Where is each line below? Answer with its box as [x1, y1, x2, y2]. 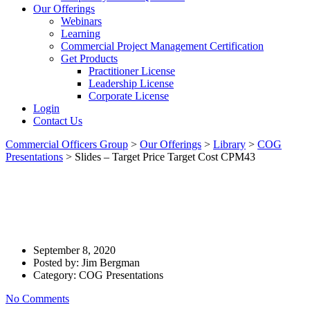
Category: [33, 268, 79, 281]
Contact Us [33, 115, 82, 127]
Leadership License [89, 77, 174, 89]
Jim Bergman [82, 256, 140, 268]
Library [213, 138, 246, 150]
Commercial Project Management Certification [61, 40, 264, 52]
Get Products [61, 53, 118, 64]
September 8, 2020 [33, 244, 116, 256]
